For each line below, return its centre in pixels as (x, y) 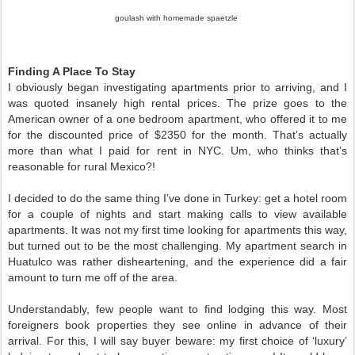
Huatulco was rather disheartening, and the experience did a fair (177, 262)
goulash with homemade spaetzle (177, 18)
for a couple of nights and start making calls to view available (177, 214)
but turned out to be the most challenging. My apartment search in (177, 246)
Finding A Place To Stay (72, 72)
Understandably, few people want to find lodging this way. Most (177, 309)
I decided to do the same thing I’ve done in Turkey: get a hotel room (177, 198)
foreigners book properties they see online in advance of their (177, 325)
